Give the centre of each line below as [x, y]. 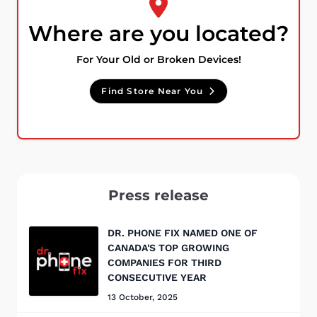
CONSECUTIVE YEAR [157, 278]
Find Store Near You [152, 91]
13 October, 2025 [143, 298]
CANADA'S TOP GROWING [168, 248]
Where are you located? [158, 34]
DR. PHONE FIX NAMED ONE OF [183, 233]
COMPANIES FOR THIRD [165, 263]
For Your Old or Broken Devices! [158, 60]
